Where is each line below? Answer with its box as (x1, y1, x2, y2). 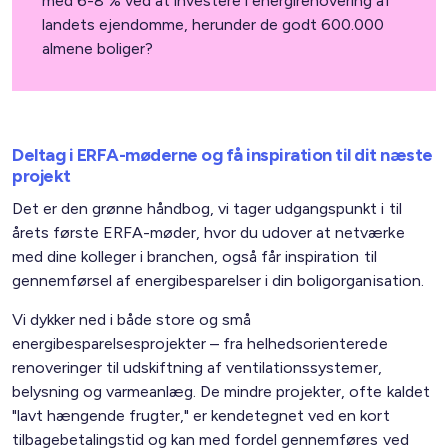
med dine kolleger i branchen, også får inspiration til (12, 247, 377, 267)
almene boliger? (42, 39, 154, 59)
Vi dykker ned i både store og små (12, 310, 252, 330)
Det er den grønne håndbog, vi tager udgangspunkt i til (12, 199, 402, 219)
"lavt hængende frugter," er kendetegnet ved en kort (12, 406, 390, 426)
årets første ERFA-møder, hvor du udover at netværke (12, 223, 405, 243)
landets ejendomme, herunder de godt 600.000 (42, 15, 385, 35)
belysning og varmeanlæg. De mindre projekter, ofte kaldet (12, 382, 430, 402)
